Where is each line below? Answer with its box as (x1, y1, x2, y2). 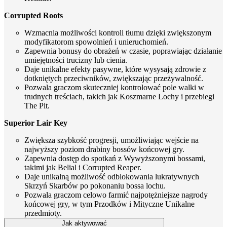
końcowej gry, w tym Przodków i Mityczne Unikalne (24, 199, 195, 208)
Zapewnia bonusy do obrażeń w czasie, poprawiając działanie (24, 46, 222, 55)
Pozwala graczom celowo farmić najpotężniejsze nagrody (24, 190, 208, 199)
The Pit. (24, 101, 50, 110)
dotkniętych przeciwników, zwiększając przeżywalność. (24, 73, 203, 83)
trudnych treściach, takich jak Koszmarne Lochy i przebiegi (24, 92, 214, 101)
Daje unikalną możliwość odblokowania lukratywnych (24, 172, 199, 181)
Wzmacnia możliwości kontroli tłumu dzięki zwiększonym (24, 28, 211, 37)
